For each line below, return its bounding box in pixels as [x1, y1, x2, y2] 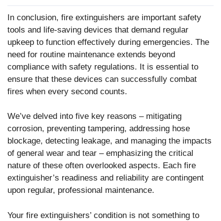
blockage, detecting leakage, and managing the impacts [7, 136, 212, 146]
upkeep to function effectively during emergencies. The [7, 37, 209, 47]
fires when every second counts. [7, 86, 127, 96]
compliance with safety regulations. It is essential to [7, 62, 198, 72]
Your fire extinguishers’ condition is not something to [7, 210, 199, 220]
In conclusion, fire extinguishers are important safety [7, 12, 201, 22]
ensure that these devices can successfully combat [7, 74, 197, 84]
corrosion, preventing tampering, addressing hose [7, 124, 190, 134]
